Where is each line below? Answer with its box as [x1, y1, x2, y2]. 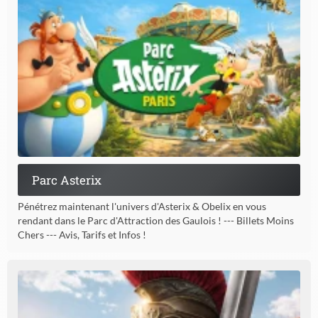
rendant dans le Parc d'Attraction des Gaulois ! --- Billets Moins [18, 214, 294, 227]
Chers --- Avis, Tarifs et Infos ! [18, 229, 146, 241]
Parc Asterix [32, 172, 102, 189]
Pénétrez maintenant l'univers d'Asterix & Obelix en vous [18, 200, 266, 213]
